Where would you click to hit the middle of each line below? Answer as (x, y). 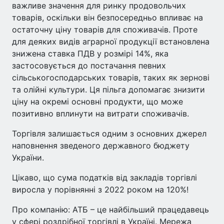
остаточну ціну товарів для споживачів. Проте (105, 29)
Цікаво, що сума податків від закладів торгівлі (104, 177)
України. (28, 157)
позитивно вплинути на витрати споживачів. (100, 113)
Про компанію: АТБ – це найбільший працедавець (110, 209)
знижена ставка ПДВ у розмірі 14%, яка (90, 53)
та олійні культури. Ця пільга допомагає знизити (108, 89)
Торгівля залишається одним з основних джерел (109, 133)
